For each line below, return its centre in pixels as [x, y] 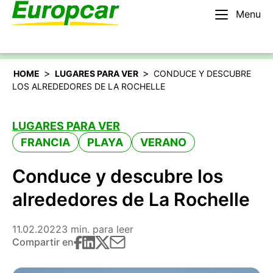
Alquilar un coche [201, 28]
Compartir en [43, 242]
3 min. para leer [97, 229]
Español [38, 28]
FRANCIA [45, 142]
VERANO [163, 142]
